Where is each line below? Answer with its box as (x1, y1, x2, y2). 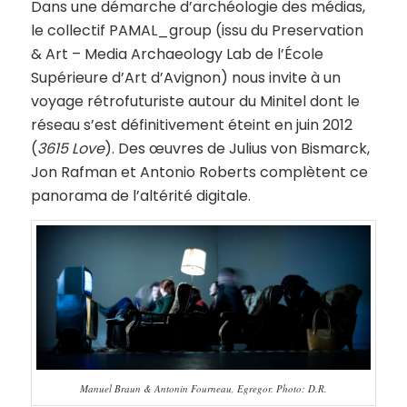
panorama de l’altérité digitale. (30, 184, 251, 206)
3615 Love (36, 137, 104, 159)
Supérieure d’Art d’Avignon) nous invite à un (30, 66, 341, 88)
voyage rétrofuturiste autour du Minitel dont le (30, 90, 360, 112)
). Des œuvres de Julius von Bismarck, (104, 137, 370, 159)
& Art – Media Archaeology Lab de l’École (30, 43, 323, 65)
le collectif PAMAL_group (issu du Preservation (30, 19, 363, 41)
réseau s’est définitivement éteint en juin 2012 (30, 114, 352, 135)
